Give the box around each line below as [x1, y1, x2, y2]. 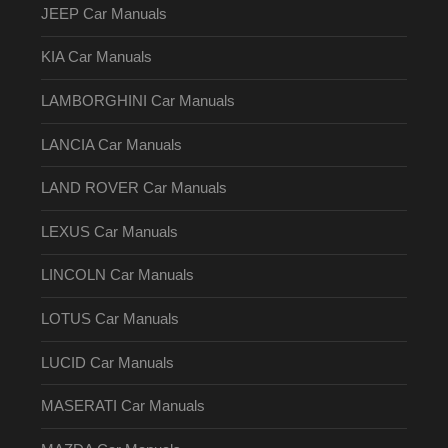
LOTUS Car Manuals [40, 310, 179, 327]
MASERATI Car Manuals [40, 398, 205, 415]
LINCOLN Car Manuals [40, 267, 194, 284]
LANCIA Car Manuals [40, 136, 182, 153]
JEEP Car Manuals [40, 5, 167, 22]
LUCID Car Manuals [40, 354, 174, 371]
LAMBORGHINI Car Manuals [40, 92, 235, 109]
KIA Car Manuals [40, 49, 152, 66]
